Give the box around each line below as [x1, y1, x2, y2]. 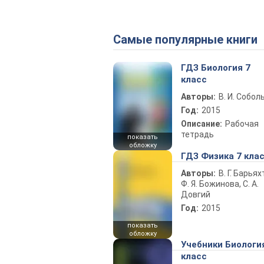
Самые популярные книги [121, 32, 258, 47]
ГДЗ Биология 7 [181, 62, 250, 73]
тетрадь [181, 130, 214, 139]
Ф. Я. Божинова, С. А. [181, 179, 259, 189]
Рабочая [225, 119, 259, 128]
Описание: [181, 119, 222, 128]
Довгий [181, 190, 210, 199]
